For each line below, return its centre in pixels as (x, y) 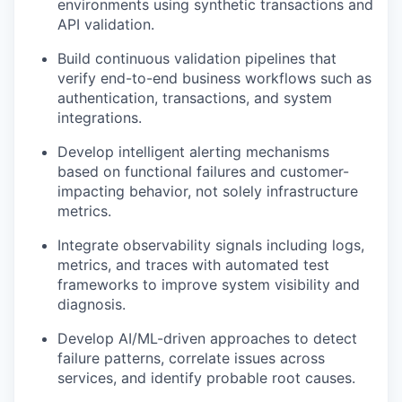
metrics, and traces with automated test (193, 264)
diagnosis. (92, 304)
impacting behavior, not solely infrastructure (208, 191)
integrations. (100, 117)
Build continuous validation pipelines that (197, 58)
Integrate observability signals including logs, (211, 245)
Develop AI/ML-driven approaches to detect (207, 338)
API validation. (106, 24)
